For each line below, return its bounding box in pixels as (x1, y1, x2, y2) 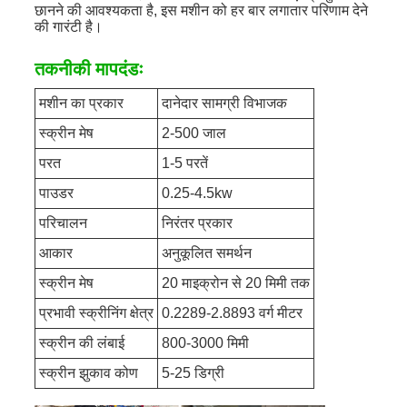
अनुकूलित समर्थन (161, 245, 252, 262)
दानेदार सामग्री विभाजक (161, 95, 287, 112)
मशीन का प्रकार (38, 95, 124, 112)
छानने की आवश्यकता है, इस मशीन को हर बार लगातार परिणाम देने (34, 3, 368, 19)
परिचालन (38, 215, 87, 232)
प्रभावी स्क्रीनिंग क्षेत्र (38, 305, 154, 322)
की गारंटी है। (34, 19, 103, 35)
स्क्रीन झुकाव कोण (38, 365, 138, 382)
